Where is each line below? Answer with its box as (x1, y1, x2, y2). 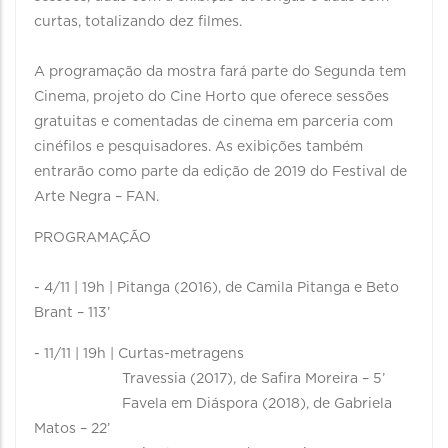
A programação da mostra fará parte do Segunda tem (34, 65, 406, 79)
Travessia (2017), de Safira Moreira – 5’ (34, 372, 385, 386)
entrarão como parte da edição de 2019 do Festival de (34, 165, 407, 179)
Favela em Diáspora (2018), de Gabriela (34, 397, 392, 411)
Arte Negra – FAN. (34, 190, 159, 204)
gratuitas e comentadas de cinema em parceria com (34, 115, 393, 129)
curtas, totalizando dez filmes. (34, 15, 242, 29)
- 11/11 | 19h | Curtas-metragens (34, 347, 244, 361)
